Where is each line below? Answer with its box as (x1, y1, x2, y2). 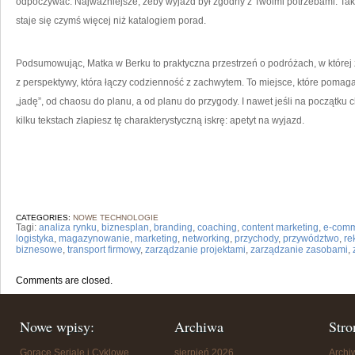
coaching (197, 222, 237, 233)
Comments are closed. (16, 275, 113, 286)
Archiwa (174, 317, 223, 336)
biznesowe (16, 244, 63, 255)
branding (154, 222, 193, 233)
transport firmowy (67, 244, 140, 255)
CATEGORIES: (16, 213, 73, 222)
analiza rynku (39, 222, 97, 233)
